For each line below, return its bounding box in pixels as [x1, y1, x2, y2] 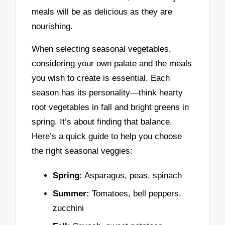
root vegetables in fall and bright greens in [32, 102, 189, 112]
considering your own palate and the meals [32, 58, 192, 68]
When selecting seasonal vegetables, [32, 44, 172, 54]
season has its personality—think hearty [32, 87, 183, 97]
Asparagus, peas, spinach [82, 171, 182, 181]
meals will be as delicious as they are [32, 7, 173, 17]
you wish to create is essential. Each [32, 73, 170, 83]
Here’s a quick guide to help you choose [32, 131, 182, 141]
